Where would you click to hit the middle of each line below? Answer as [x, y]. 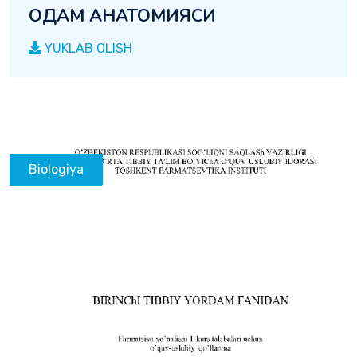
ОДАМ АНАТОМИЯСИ [122, 16]
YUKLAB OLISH [87, 48]
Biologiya [56, 169]
